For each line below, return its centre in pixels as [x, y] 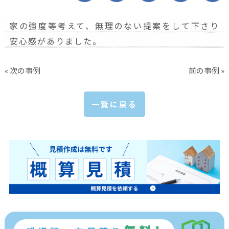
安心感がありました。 [55, 41]
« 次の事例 [22, 70]
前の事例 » [207, 70]
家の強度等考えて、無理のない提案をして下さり [114, 26]
